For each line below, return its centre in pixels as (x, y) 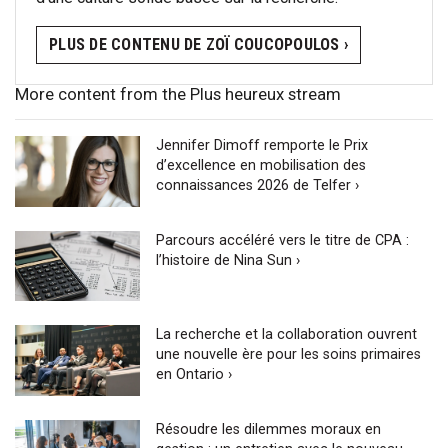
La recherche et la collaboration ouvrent (287, 335)
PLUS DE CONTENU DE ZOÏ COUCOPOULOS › (198, 45)
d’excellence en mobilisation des (261, 166)
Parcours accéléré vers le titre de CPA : (283, 240)
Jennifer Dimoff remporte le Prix (262, 146)
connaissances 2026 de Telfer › (258, 186)
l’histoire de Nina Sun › (228, 260)
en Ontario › (194, 375)
